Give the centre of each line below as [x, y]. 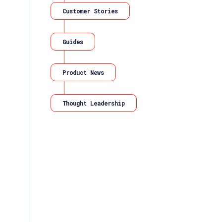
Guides [73, 42]
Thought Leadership [94, 103]
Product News [83, 72]
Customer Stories [90, 11]
